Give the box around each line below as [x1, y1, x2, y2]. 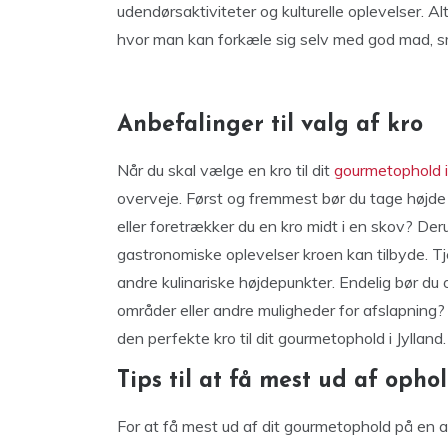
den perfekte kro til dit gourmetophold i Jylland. [117, 328, 446, 348]
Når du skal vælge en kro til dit [117, 160, 334, 180]
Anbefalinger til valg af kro [117, 114, 423, 137]
